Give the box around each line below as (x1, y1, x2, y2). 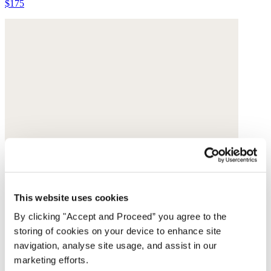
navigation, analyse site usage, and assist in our (14, 240, 217, 251)
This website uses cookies (14, 192, 129, 203)
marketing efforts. (14, 255, 88, 266)
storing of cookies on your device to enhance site (14, 226, 221, 237)
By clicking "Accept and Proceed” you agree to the (14, 211, 227, 222)
